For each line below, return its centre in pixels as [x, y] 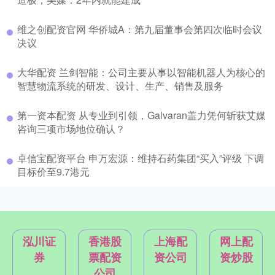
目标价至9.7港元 [53, 172]
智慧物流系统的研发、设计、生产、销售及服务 [120, 86]
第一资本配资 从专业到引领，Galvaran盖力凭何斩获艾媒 [141, 115]
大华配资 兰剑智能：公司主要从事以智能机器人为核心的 [141, 72]
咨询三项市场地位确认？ [71, 129]
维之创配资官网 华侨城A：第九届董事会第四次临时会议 [140, 29]
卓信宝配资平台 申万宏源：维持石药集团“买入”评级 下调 [141, 158]
